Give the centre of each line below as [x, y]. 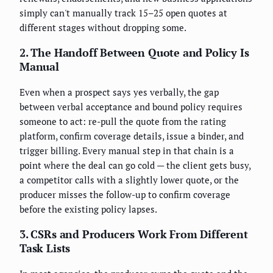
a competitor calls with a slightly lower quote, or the [129, 179]
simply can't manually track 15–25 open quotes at [123, 12]
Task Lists [45, 248]
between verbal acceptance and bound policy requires [131, 106]
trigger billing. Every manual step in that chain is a [127, 150]
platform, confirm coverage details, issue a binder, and [132, 136]
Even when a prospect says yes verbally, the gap [119, 92]
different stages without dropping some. [103, 27]
